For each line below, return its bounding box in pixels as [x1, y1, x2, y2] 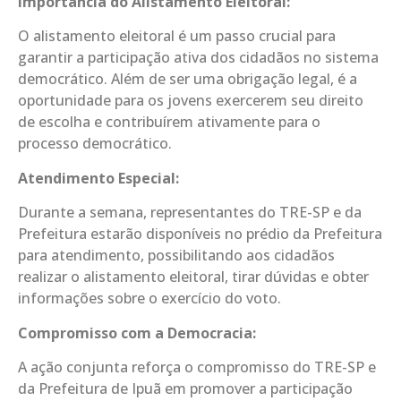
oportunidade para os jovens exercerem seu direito [18, 90, 363, 111]
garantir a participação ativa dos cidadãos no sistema [18, 47, 379, 68]
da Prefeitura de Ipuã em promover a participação [18, 379, 353, 398]
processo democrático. [18, 133, 172, 154]
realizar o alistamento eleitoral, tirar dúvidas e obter [18, 267, 369, 287]
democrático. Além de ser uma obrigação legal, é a [18, 69, 357, 90]
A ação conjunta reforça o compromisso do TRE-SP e [18, 357, 376, 377]
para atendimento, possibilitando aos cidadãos [18, 245, 335, 266]
